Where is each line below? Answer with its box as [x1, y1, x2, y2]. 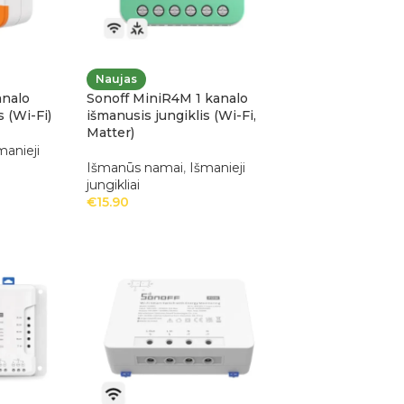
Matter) [86, 124, 134, 142]
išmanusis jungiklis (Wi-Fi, [86, 107, 256, 124]
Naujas [95, 72, 137, 87]
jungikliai [86, 177, 140, 194]
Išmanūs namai [86, 160, 183, 177]
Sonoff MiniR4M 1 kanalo [86, 90, 248, 107]
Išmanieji [188, 160, 245, 177]
